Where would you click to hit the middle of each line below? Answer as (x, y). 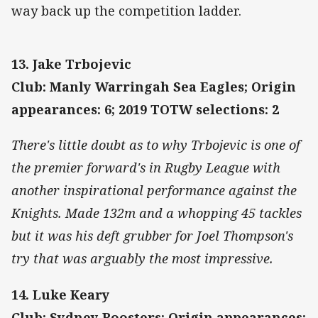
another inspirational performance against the (154, 191)
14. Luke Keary (61, 294)
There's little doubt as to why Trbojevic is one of (156, 145)
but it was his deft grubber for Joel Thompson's (152, 236)
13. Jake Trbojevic (71, 64)
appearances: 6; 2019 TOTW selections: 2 (145, 110)
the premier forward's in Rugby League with (146, 168)
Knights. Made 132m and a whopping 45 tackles (157, 213)
